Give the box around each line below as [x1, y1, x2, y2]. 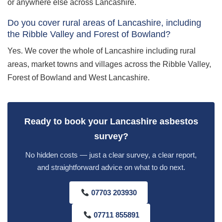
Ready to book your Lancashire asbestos [24, 116, 198, 126]
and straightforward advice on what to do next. [37, 163, 185, 171]
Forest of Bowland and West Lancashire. [7, 73, 150, 82]
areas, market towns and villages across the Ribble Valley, [7, 60, 211, 68]
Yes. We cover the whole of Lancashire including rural [7, 47, 196, 55]
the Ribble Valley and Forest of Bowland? [7, 29, 170, 39]
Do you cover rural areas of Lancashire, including [7, 17, 201, 28]
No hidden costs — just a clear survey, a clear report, [25, 151, 197, 159]
